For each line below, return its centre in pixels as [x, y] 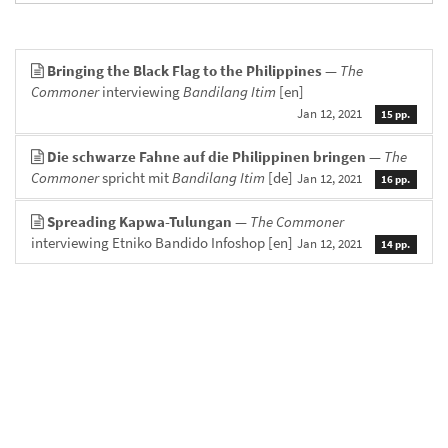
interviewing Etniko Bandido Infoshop [149, 242]
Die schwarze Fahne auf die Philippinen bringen [206, 156]
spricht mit [135, 177]
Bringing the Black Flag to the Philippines [184, 70]
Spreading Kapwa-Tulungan [139, 221]
